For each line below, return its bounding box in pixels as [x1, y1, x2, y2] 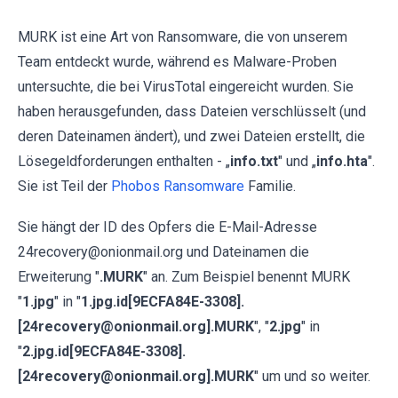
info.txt [230, 153, 278, 170]
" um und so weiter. [254, 368, 370, 385]
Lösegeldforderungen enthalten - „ [18, 153, 230, 170]
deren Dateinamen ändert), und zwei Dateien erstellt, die [18, 128, 365, 145]
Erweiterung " [18, 268, 99, 285]
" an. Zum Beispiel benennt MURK [143, 268, 350, 285]
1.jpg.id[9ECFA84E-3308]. [81, 293, 244, 310]
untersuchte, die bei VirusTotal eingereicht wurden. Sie [18, 78, 354, 95]
